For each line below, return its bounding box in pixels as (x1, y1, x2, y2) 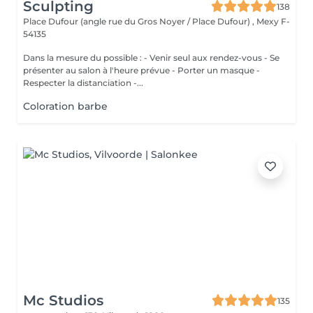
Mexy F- (256, 16, 290, 27)
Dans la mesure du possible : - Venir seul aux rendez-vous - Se (23, 52, 144, 63)
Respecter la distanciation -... (133, 78, 143, 88)
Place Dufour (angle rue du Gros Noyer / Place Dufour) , (23, 16, 256, 27)
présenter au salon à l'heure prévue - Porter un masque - (23, 65, 260, 75)
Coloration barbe (23, 100, 108, 112)
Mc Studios (23, 292, 103, 309)
